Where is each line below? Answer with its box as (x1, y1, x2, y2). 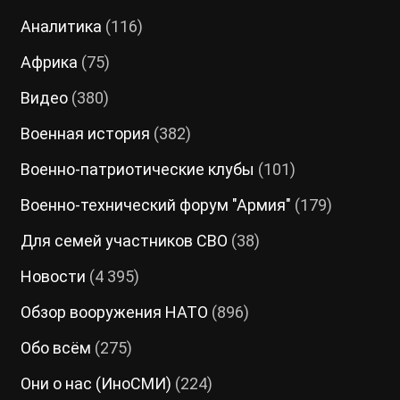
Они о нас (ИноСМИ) (20, 374, 171, 394)
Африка (20, 53, 78, 72)
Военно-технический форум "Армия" (20, 196, 291, 215)
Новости (20, 267, 86, 287)
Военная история (20, 124, 150, 144)
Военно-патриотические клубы (20, 160, 254, 179)
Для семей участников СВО (20, 231, 228, 251)
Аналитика (20, 17, 102, 37)
